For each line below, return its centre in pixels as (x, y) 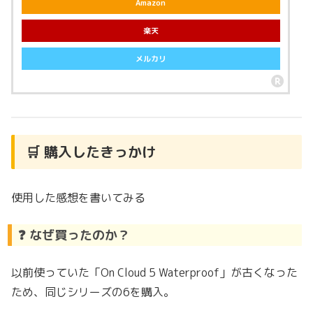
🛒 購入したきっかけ (91, 152)
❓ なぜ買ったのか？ (74, 235)
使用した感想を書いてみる (78, 198)
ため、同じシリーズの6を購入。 (93, 292)
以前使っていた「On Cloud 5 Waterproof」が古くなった (154, 273)
